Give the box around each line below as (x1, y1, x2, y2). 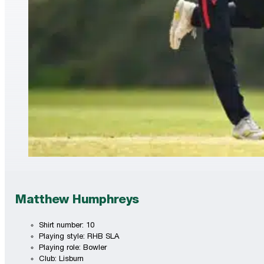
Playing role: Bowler (39, 245, 107, 253)
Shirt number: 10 (39, 222, 95, 230)
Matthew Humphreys (15, 194, 139, 207)
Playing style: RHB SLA (39, 233, 120, 242)
